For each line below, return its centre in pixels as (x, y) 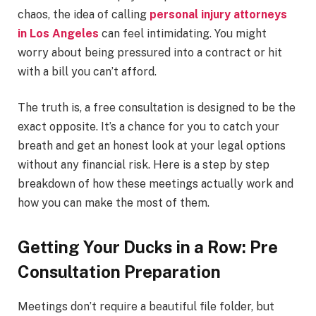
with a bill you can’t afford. (87, 71)
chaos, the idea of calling (84, 14)
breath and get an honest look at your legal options (152, 146)
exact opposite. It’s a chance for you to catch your (148, 127)
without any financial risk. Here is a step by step (144, 165)
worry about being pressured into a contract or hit (150, 52)
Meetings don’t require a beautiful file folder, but (146, 307)
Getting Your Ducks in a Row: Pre (148, 247)
